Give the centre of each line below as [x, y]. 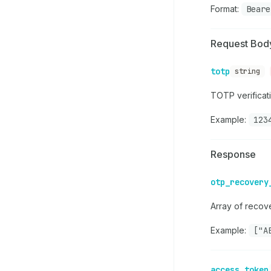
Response [233, 154]
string [247, 71]
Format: [226, 8]
